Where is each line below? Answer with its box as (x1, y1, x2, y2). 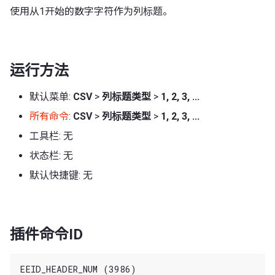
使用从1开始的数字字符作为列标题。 (10, 5, 172, 17)
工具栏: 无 (29, 130, 73, 142)
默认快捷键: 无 (29, 169, 93, 181)
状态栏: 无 (29, 149, 73, 161)
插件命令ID (10, 225, 83, 243)
